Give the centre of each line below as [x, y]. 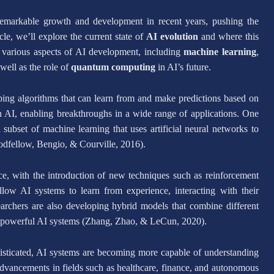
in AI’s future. [183, 67]
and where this [228, 36]
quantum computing [113, 67]
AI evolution [172, 36]
